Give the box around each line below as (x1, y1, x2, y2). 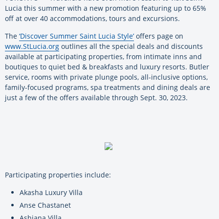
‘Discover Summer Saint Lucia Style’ (19, 31, 134, 41)
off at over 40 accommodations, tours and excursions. (5, 13, 180, 23)
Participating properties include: (5, 170, 111, 179)
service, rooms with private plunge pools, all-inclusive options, (5, 72, 208, 82)
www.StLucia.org (5, 41, 59, 51)
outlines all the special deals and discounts (59, 41, 203, 51)
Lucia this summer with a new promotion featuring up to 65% (5, 3, 206, 13)
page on (155, 31, 183, 41)
